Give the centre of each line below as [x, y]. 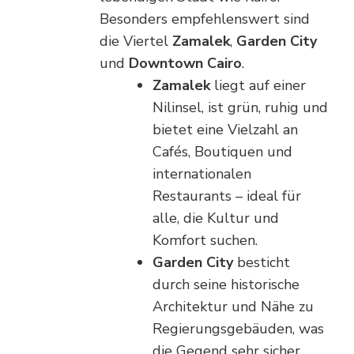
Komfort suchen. [205, 240]
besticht [262, 262]
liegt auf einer [258, 85]
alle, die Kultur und [216, 218]
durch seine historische [226, 284]
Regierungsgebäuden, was [238, 328]
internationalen [202, 173]
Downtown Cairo [185, 63]
